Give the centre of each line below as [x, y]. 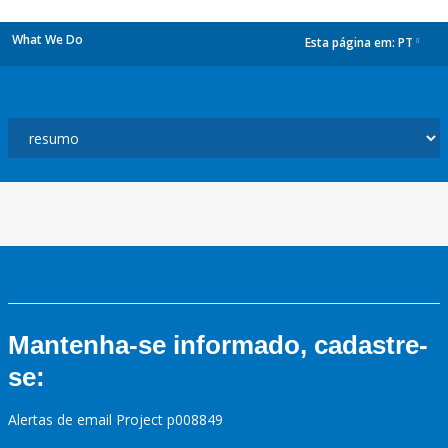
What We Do [47, 39]
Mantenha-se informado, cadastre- [218, 345]
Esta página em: [351, 43]
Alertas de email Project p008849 [115, 419]
